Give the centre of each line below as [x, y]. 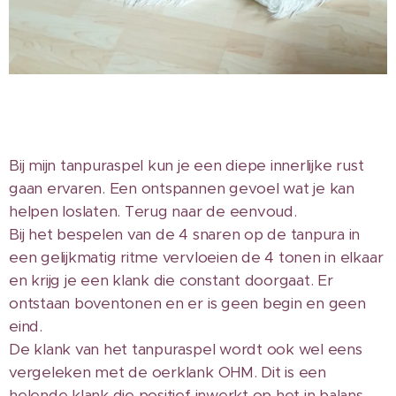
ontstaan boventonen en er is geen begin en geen [187, 303]
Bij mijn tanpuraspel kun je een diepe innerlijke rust [187, 165]
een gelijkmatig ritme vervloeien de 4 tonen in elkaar [196, 257]
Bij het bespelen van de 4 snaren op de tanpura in [185, 234]
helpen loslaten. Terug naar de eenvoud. [155, 211]
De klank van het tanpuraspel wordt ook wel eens [186, 349]
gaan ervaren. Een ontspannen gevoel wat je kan [182, 188]
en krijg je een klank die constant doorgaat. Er [171, 280]
